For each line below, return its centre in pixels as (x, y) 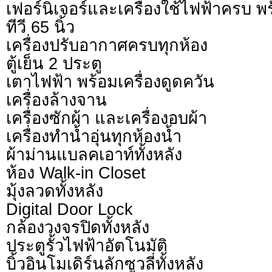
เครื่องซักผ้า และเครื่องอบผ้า (107, 118)
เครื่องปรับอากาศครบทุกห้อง (107, 46)
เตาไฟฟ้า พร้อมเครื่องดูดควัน (110, 82)
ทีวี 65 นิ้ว (40, 27)
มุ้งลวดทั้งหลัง (55, 191)
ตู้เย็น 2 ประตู (54, 64)
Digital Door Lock (70, 209)
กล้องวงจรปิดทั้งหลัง (78, 228)
